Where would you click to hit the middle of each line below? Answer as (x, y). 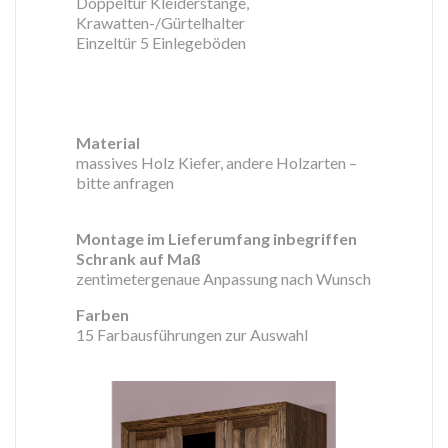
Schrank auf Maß (138, 258)
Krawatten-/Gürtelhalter (160, 22)
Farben (102, 314)
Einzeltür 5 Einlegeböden (161, 42)
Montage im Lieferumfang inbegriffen (216, 238)
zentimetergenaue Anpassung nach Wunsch (223, 278)
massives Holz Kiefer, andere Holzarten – (216, 162)
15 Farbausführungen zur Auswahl (192, 334)
